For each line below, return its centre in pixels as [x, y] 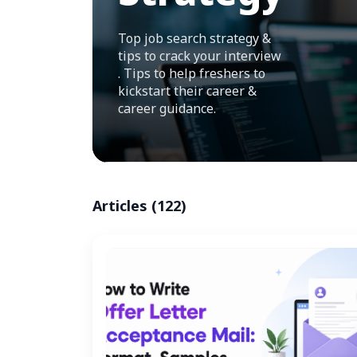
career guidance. [167, 109]
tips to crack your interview [200, 56]
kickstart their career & [187, 91]
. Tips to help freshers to [192, 74]
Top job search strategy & [194, 39]
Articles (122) [139, 206]
